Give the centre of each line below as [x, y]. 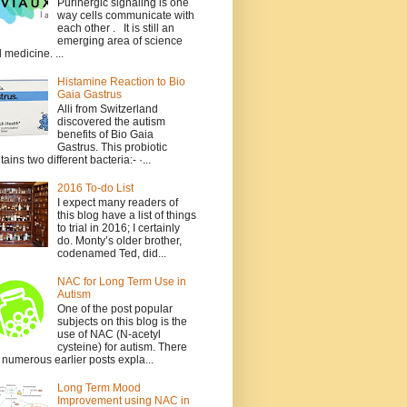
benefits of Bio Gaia [105, 134]
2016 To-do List [95, 188]
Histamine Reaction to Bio [121, 81]
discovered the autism [111, 121]
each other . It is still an [115, 28]
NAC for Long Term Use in [121, 281]
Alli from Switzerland [107, 109]
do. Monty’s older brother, [119, 241]
